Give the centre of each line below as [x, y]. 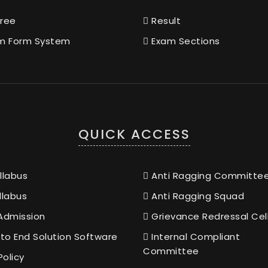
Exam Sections [184, 41]
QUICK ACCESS [134, 134]
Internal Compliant [194, 236]
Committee [171, 251]
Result [165, 20]
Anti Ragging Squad [196, 196]
